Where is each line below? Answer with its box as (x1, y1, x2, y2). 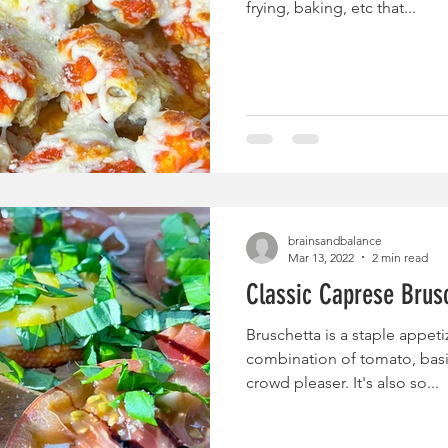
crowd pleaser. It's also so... (246, 372, 439, 392)
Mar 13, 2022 (288, 249, 354, 265)
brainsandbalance (288, 232, 382, 248)
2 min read (372, 249, 428, 265)
